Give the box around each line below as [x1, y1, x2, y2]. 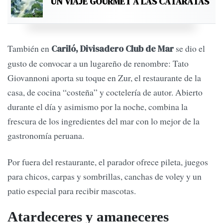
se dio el [174, 42, 205, 54]
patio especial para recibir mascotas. [7, 184, 136, 197]
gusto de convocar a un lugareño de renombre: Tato [7, 57, 189, 69]
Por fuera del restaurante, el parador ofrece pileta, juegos [7, 155, 208, 168]
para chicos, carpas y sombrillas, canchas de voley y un [7, 170, 202, 182]
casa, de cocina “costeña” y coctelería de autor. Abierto [7, 86, 203, 98]
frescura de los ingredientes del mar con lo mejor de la [7, 114, 200, 127]
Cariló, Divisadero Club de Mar [51, 42, 174, 55]
